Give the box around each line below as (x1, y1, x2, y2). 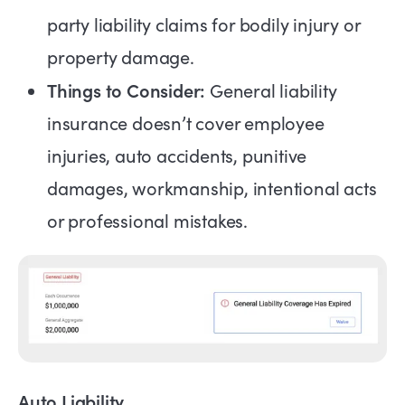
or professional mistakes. (47, 208, 249, 233)
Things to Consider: (47, 77, 206, 103)
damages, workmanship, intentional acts (47, 175, 377, 201)
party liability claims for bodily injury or (47, 12, 361, 37)
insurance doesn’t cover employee (47, 110, 325, 136)
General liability (205, 78, 337, 103)
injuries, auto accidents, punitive (47, 143, 307, 168)
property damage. (47, 44, 194, 70)
